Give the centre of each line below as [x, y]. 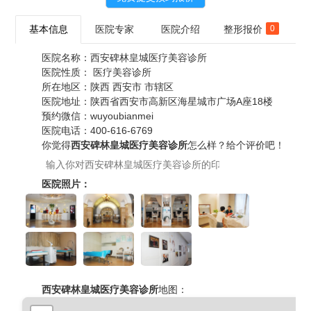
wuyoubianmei [122, 116]
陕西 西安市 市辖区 [132, 87]
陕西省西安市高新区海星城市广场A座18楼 [182, 102]
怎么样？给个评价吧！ [236, 145]
